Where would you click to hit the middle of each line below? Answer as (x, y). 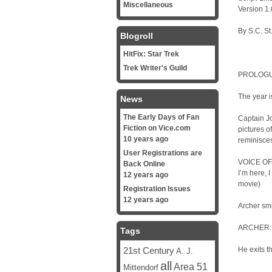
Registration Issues (157, 189)
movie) (249, 184)
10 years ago (146, 139)
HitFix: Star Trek (151, 54)
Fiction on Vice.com (157, 128)
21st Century (149, 250)
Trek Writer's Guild (155, 68)
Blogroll (137, 36)
